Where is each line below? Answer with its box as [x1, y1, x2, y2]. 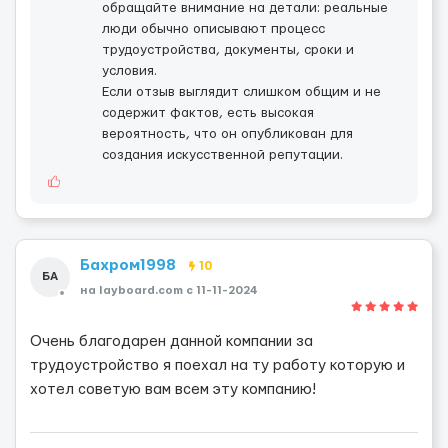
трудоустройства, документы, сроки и [102, 43, 354, 57]
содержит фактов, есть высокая [102, 106, 314, 120]
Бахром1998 [80, 258, 181, 273]
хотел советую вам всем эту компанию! [30, 382, 316, 397]
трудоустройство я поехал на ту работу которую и [30, 358, 405, 373]
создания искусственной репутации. [102, 148, 343, 162]
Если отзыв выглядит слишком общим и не [102, 85, 381, 99]
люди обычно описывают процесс [102, 22, 325, 36]
